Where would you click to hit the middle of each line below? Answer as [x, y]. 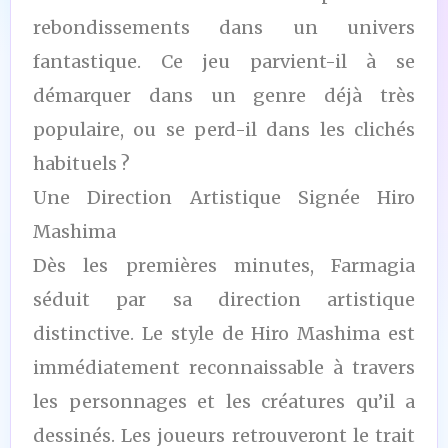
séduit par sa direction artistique [224, 299]
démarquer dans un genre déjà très [224, 95]
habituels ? [81, 163]
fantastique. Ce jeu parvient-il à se [224, 61]
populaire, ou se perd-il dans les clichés [224, 129]
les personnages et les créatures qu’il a [224, 401]
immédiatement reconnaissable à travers [224, 367]
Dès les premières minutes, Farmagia [224, 265]
